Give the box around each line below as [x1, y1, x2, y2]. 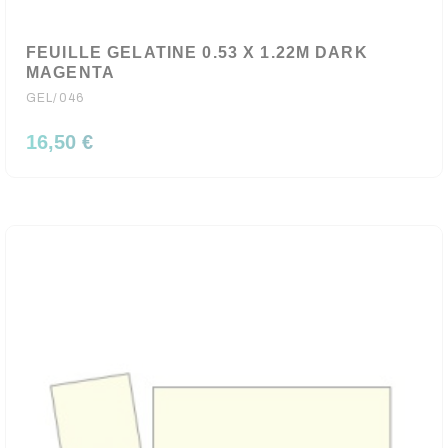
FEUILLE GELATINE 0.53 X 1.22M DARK [26, 44, 368, 61]
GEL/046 [26, 91, 84, 105]
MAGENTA [26, 64, 115, 81]
